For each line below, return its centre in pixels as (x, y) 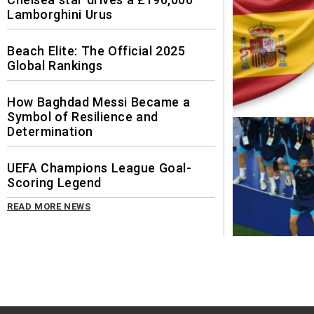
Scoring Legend (54, 182)
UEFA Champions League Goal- (99, 168)
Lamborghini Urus (60, 14)
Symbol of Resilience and (83, 116)
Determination (50, 131)
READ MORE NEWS (49, 206)
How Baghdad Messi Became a (98, 102)
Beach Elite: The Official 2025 (96, 50)
